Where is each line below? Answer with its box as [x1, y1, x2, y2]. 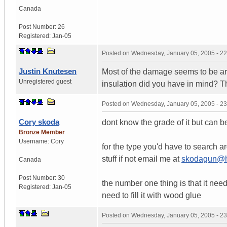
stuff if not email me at [102, 154, 181, 163]
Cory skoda [19, 117, 59, 126]
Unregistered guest [19, 78, 71, 85]
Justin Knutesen [19, 66, 77, 75]
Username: [19, 137, 51, 145]
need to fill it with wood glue [102, 191, 201, 200]
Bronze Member [19, 128, 65, 136]
